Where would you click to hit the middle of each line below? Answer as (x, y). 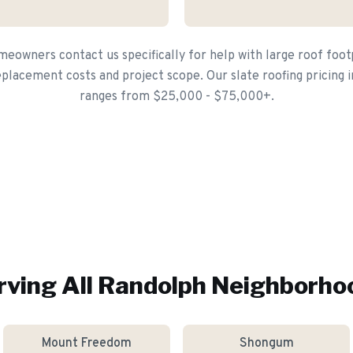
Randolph (152, 285)
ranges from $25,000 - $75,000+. (176, 97)
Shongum (266, 344)
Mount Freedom (87, 344)
